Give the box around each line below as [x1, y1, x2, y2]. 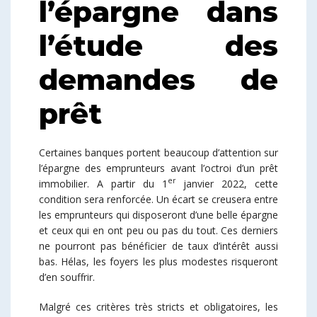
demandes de [39, 62, 278, 97]
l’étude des [39, 28, 278, 63]
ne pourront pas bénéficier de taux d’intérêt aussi [39, 238, 278, 253]
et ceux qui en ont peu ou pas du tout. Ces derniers [39, 223, 278, 237]
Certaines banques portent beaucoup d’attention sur [39, 145, 278, 159]
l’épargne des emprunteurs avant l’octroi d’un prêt [39, 161, 278, 175]
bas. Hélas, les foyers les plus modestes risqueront [39, 254, 278, 268]
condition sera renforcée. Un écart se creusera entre [39, 192, 278, 206]
